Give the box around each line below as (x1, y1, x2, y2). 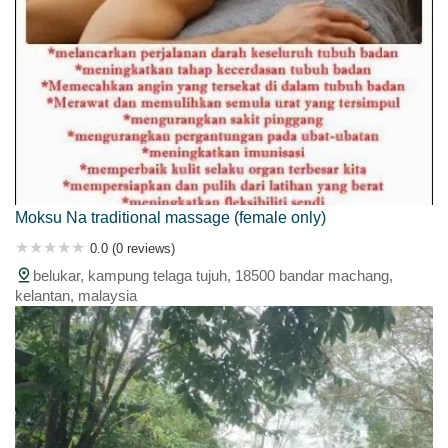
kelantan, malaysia (15, 286, 137, 304)
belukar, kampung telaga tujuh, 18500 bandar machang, (33, 266, 393, 284)
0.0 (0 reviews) (90, 240, 175, 256)
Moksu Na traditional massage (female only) (15, 208, 326, 226)
